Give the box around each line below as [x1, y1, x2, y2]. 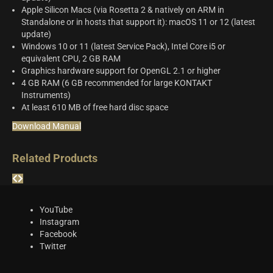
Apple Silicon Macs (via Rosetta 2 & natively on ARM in [21, 4, 224, 15]
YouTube [40, 204, 73, 214]
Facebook [40, 229, 77, 239]
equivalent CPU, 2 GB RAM [21, 53, 121, 63]
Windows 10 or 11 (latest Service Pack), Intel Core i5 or [21, 41, 225, 51]
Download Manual [12, 121, 81, 131]
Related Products [12, 151, 97, 165]
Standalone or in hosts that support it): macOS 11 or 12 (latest [21, 16, 255, 27]
